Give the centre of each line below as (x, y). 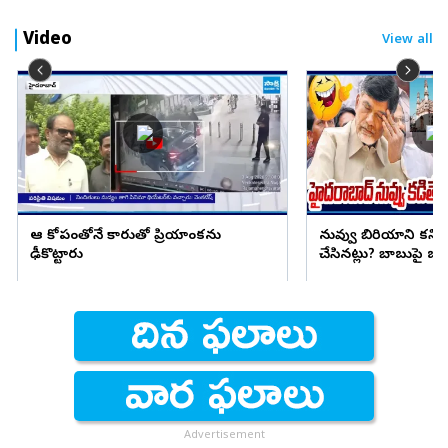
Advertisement (224, 436)
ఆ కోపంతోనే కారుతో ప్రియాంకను (125, 237)
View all (407, 40)
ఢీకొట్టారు (56, 256)
